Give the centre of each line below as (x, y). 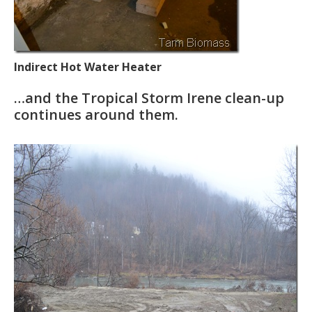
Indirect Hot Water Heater (88, 67)
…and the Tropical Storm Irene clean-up (149, 97)
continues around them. (96, 114)
